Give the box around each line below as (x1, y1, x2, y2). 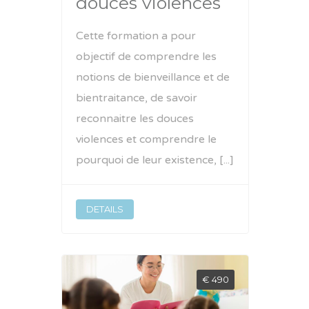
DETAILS (86, 203, 123, 215)
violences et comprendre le (76, 132, 217, 146)
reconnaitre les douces (76, 111, 194, 126)
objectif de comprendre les (76, 49, 217, 63)
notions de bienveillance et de (76, 70, 230, 84)
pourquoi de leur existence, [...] (76, 152, 234, 167)
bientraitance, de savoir (76, 90, 197, 105)
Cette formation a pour (76, 28, 196, 43)
